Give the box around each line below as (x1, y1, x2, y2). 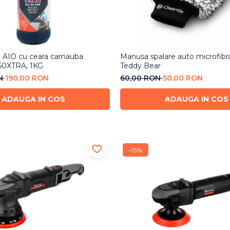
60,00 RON (120, 73, 163, 83)
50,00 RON (162, 73, 203, 83)
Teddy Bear (120, 61, 161, 71)
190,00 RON (5, 73, 49, 83)
